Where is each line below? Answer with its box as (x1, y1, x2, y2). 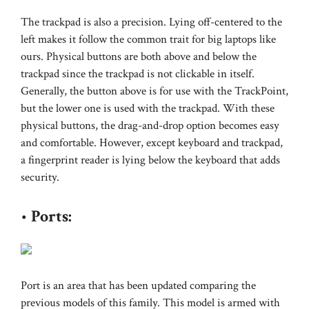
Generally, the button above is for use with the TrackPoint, (21, 83, 288, 99)
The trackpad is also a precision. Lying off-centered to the (21, 14, 282, 30)
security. (21, 170, 59, 186)
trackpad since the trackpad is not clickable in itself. (21, 66, 255, 82)
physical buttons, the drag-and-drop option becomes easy (21, 118, 279, 134)
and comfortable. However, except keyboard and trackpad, (21, 135, 283, 151)
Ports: (31, 205, 72, 227)
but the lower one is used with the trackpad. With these (21, 101, 275, 117)
